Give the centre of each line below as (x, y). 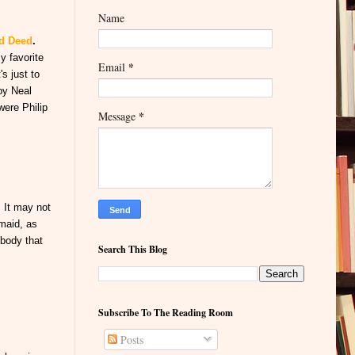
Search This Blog (133, 250)
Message (118, 116)
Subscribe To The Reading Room (166, 313)
